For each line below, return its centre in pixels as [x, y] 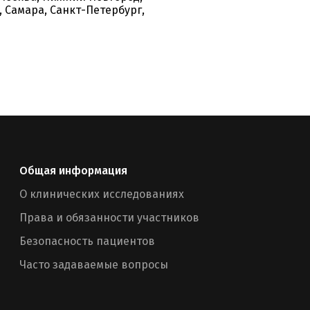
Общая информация [73, 171]
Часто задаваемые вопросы [94, 265]
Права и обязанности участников [109, 218]
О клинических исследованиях [102, 194]
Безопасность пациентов [87, 241]
